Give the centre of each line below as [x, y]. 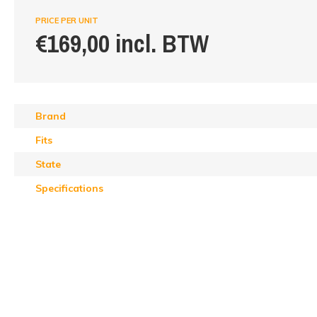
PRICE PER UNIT [67, 21]
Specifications [69, 188]
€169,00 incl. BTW [122, 44]
